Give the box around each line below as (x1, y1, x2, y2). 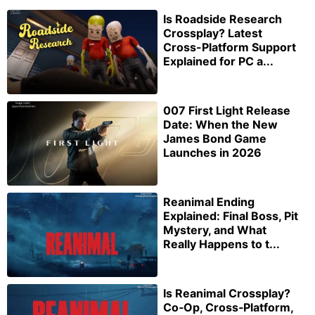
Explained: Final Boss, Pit (163, 208, 298, 223)
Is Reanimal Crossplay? (163, 285, 290, 300)
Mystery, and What (163, 222, 266, 237)
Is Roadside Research (163, 12, 282, 27)
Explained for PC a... (163, 54, 274, 69)
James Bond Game (163, 131, 266, 146)
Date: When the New (163, 117, 278, 132)
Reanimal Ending (163, 194, 255, 209)
